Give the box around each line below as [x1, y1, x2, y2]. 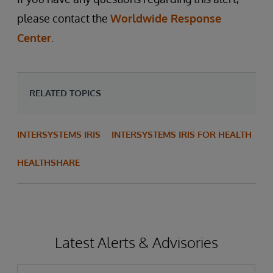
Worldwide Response [110, 12, 221, 25]
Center [17, 31, 51, 44]
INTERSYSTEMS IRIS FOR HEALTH [112, 129, 252, 140]
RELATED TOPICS [29, 87, 101, 99]
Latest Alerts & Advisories [55, 233, 218, 252]
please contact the [17, 12, 110, 25]
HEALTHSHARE [17, 157, 80, 168]
